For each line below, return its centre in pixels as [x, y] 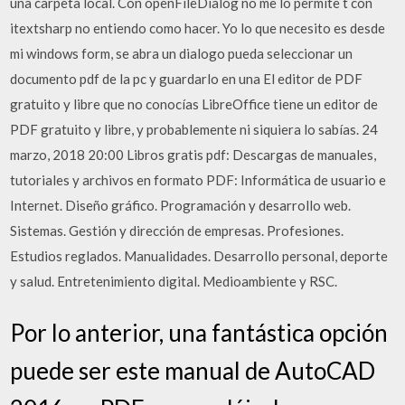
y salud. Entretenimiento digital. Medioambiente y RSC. [174, 281]
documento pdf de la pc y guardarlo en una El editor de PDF [187, 78]
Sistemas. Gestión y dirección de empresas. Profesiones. [177, 230]
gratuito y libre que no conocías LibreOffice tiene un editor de [194, 104]
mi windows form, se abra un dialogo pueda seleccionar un [182, 53]
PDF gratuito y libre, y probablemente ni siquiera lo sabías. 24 [194, 129]
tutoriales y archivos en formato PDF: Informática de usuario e [198, 179]
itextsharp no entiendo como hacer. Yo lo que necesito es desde [198, 28]
